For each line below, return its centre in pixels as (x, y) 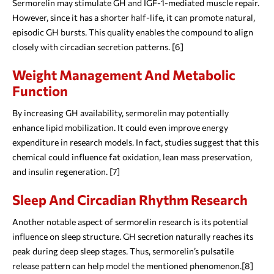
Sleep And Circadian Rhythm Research (130, 200)
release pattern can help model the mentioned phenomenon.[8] (133, 266)
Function (40, 91)
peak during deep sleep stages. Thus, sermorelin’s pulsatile (123, 251)
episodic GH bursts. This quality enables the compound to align (133, 32)
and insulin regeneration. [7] (66, 172)
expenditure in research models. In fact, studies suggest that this (135, 143)
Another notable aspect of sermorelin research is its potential (130, 222)
